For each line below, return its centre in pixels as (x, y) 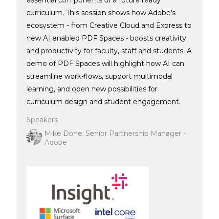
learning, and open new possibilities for (92, 89)
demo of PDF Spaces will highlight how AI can (105, 63)
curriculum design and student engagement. (104, 101)
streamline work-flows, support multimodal (99, 76)
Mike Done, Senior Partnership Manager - (115, 133)
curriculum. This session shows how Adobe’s (101, 12)
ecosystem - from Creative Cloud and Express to (109, 25)
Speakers (42, 120)
